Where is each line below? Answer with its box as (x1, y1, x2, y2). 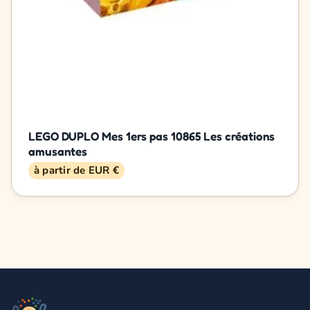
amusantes (28, 144, 88, 159)
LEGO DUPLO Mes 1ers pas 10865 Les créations (28, 129, 275, 144)
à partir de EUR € (34, 163, 119, 178)
